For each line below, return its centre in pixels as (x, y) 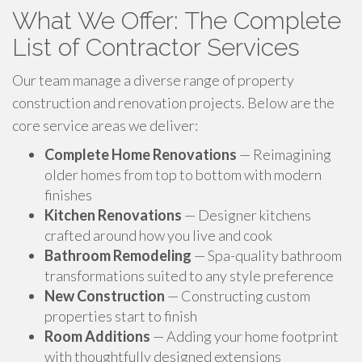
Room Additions (97, 336)
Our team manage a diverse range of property (153, 80)
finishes (68, 195)
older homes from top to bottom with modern (183, 175)
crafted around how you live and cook (158, 235)
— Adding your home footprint (244, 336)
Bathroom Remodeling (118, 255)
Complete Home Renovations (141, 154)
